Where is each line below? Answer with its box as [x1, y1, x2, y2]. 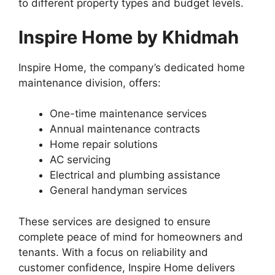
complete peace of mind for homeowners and [18, 230, 243, 243]
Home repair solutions [50, 138, 158, 151]
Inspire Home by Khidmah [18, 26, 239, 48]
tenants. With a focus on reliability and [18, 246, 208, 258]
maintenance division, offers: [18, 76, 161, 89]
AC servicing [50, 153, 110, 166]
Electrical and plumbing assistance [50, 169, 220, 182]
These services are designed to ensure [18, 215, 211, 228]
